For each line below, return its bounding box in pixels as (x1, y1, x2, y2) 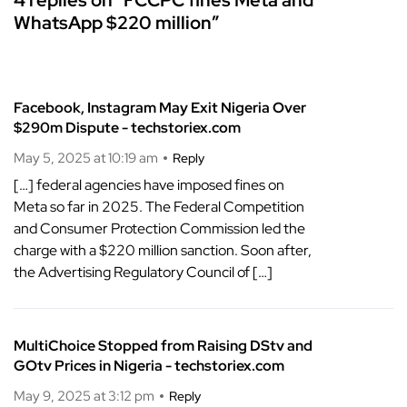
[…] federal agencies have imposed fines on (14, 174, 284, 194)
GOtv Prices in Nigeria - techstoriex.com (14, 355, 284, 375)
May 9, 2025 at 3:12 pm (14, 386, 154, 405)
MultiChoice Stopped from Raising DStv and (14, 335, 313, 355)
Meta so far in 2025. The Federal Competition (14, 196, 304, 216)
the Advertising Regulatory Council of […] (14, 262, 273, 282)
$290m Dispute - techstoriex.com (14, 117, 241, 137)
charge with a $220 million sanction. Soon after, (14, 240, 312, 260)
